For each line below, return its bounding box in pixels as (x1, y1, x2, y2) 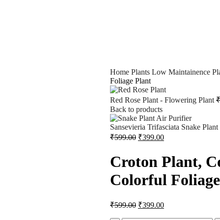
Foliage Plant (110, 76, 151, 85)
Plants (131, 67, 152, 76)
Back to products (110, 105, 163, 113)
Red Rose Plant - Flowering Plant (110, 95, 216, 104)
